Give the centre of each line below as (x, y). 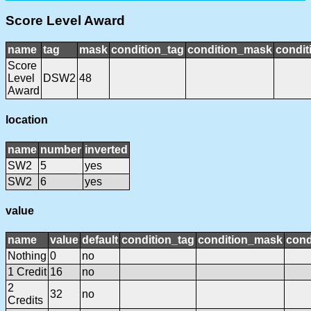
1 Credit (27, 272)
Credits (25, 301)
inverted (106, 149)
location (27, 120)
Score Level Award (65, 21)
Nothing (27, 256)
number (61, 149)
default (100, 240)
